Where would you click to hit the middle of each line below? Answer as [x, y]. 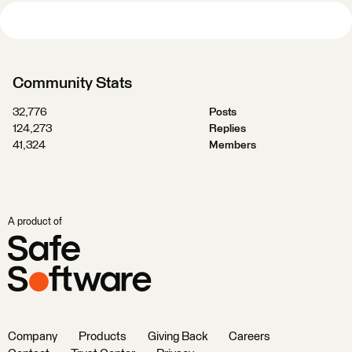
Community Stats [72, 83]
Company [33, 337]
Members [232, 145]
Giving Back [178, 337]
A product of [35, 222]
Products [103, 337]
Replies [227, 129]
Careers [249, 337]
